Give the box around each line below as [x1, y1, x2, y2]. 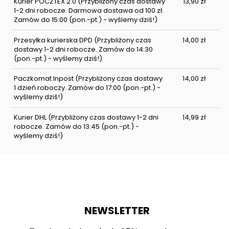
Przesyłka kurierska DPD [13, 35, 93, 45]
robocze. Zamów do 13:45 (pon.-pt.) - [13, 122, 139, 132]
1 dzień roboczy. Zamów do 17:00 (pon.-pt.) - [13, 83, 161, 93]
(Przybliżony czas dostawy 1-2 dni [46, 112, 158, 123]
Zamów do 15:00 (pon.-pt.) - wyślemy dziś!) [13, 14, 157, 25]
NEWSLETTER [84, 203, 150, 218]
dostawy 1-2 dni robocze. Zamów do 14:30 [13, 44, 153, 54]
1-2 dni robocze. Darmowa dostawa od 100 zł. [13, 5, 164, 15]
